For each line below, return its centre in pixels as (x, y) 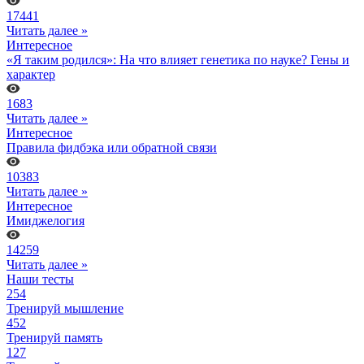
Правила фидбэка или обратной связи (112, 147)
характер (31, 74)
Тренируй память (54, 337)
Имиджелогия (45, 220)
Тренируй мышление (65, 308)
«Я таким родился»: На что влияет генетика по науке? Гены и (178, 59)
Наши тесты (40, 279)
